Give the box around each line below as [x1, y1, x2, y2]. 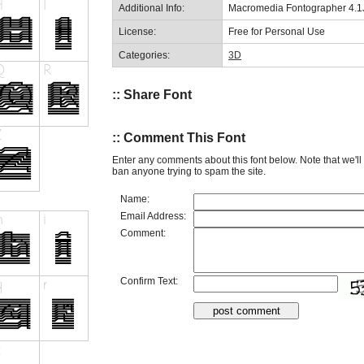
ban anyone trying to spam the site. [112, 165, 266, 177]
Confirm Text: [120, 275, 178, 287]
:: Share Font [112, 87, 192, 102]
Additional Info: [119, 2, 184, 14]
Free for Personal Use [228, 25, 325, 37]
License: [119, 25, 156, 37]
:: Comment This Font [112, 131, 245, 145]
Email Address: [120, 210, 186, 222]
